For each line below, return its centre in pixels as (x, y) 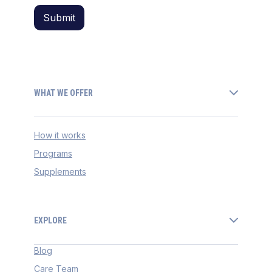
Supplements (60, 172)
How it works (60, 135)
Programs (53, 154)
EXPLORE (50, 220)
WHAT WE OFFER (63, 93)
